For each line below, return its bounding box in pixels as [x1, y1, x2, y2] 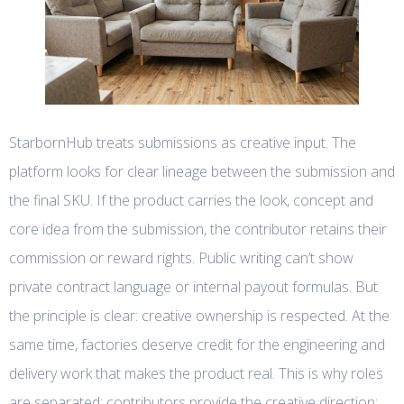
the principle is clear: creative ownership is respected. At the [9, 306, 390, 326]
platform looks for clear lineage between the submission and [9, 161, 395, 182]
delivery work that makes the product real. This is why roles [9, 363, 383, 384]
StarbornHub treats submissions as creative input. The [9, 133, 356, 153]
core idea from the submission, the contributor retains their [9, 219, 387, 240]
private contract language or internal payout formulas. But [9, 277, 378, 298]
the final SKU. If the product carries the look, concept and [9, 190, 373, 211]
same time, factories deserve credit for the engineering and [9, 335, 385, 355]
